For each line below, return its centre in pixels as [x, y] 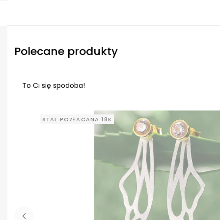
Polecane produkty [66, 51]
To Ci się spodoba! [54, 86]
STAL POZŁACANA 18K [77, 120]
